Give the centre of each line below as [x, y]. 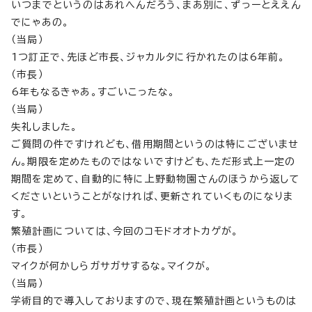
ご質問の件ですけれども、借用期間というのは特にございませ [155, 144]
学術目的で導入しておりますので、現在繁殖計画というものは [154, 301]
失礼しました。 [45, 127]
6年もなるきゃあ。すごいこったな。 [93, 92]
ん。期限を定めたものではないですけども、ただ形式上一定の [154, 162]
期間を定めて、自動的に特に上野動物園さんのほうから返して [156, 179]
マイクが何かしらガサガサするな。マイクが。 [112, 266]
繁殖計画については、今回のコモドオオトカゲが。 [125, 231]
